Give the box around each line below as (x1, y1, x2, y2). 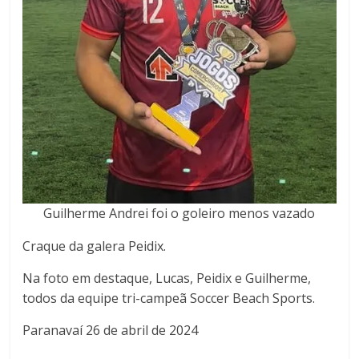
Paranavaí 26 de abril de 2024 (22, 321, 199, 339)
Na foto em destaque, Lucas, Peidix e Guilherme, (22, 268, 312, 287)
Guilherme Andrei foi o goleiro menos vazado (43, 204, 316, 222)
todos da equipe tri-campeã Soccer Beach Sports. (22, 288, 316, 307)
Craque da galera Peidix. (22, 236, 167, 255)
